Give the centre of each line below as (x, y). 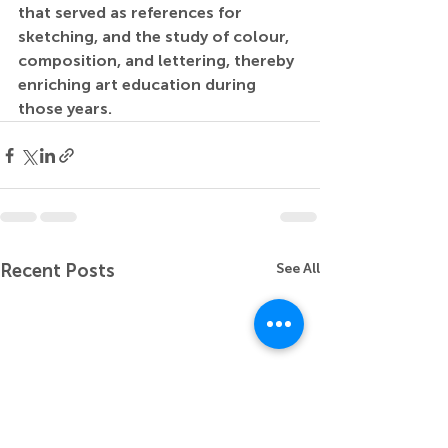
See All (298, 269)
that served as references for (132, 13)
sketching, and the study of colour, (155, 37)
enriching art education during (139, 85)
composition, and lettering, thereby (158, 61)
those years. (65, 109)
